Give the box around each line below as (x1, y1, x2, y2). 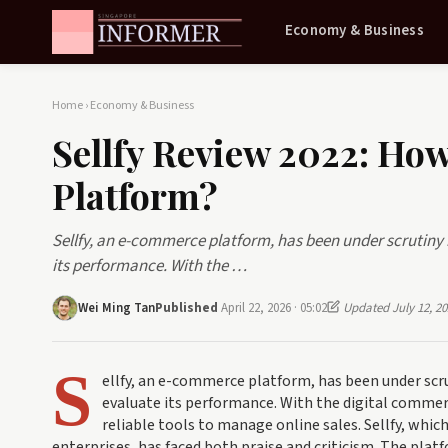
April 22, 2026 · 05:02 (221, 298, 327, 317)
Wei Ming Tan (78, 298, 155, 317)
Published (155, 298, 221, 317)
